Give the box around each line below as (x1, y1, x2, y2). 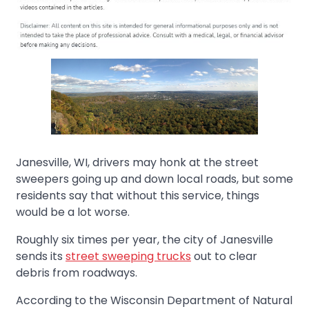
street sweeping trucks (66, 248, 191, 264)
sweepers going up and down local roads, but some (16, 170, 293, 187)
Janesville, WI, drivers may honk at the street (16, 154, 259, 170)
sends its (16, 248, 66, 264)
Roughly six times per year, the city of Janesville (16, 231, 273, 248)
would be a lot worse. (16, 203, 130, 220)
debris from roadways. (16, 264, 137, 281)
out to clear (191, 248, 257, 264)
